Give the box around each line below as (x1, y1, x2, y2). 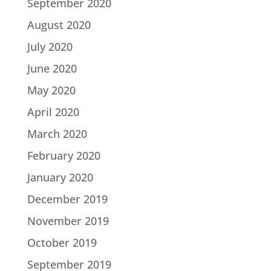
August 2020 (27, 18, 91, 33)
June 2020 (27, 61, 77, 76)
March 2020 (27, 126, 87, 142)
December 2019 (27, 192, 108, 207)
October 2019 (27, 235, 97, 250)
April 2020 (27, 105, 79, 120)
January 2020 (27, 170, 93, 185)
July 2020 (27, 39, 73, 54)
